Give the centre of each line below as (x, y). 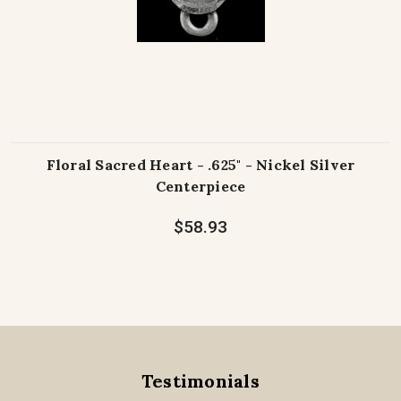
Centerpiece (200, 187)
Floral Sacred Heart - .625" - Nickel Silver (200, 165)
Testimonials (200, 381)
